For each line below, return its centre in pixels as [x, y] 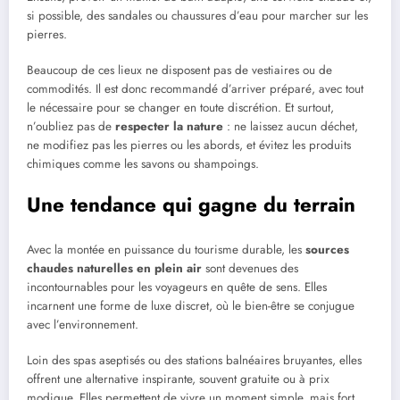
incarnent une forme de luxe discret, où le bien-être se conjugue [191, 305]
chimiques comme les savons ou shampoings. [143, 164]
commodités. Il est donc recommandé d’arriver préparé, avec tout [195, 89]
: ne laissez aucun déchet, [291, 127]
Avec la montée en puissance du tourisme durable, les [166, 249]
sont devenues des [250, 268]
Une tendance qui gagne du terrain [191, 205]
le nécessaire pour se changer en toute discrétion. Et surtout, [180, 108]
